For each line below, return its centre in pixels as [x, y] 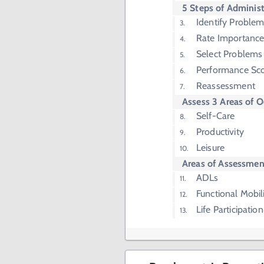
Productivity [220, 132]
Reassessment [226, 86]
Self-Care [216, 116]
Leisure [211, 148]
